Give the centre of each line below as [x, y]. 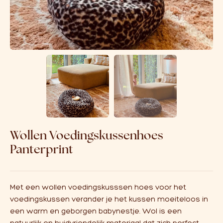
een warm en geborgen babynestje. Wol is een [96, 211]
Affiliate [24, 25]
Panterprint [42, 149]
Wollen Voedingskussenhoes [87, 135]
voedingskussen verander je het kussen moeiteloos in [109, 199]
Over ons [27, 6]
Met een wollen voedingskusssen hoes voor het [98, 187]
